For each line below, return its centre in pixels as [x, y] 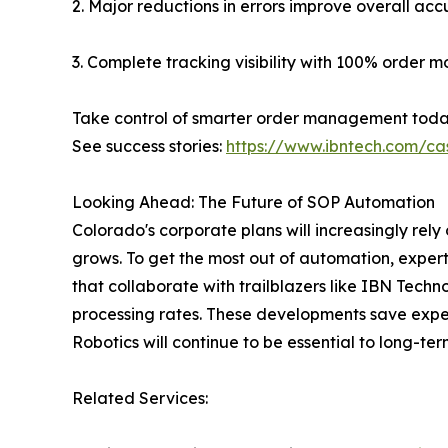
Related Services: [142, 398]
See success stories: [149, 146]
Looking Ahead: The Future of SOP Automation [253, 202]
